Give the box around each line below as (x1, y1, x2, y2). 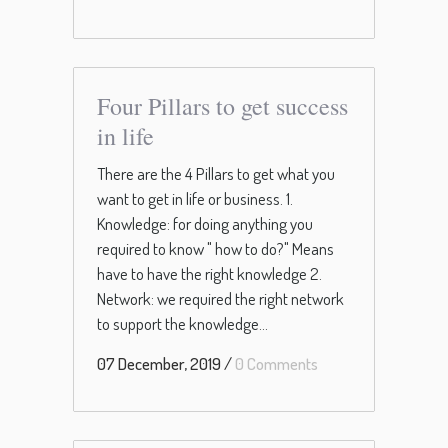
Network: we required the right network (97, 288, 344, 310)
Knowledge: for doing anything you (97, 213, 313, 235)
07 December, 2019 (97, 353, 221, 375)
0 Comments (235, 353, 318, 375)
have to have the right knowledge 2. (97, 263, 322, 285)
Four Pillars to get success (97, 90, 348, 123)
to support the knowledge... (97, 313, 268, 335)
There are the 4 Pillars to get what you (97, 163, 335, 185)
